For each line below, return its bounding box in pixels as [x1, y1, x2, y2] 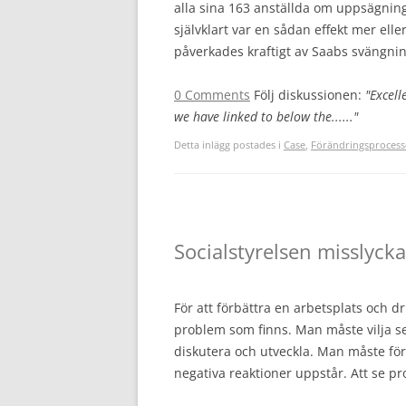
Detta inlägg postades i [174, 138, 284, 151]
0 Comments [174, 86, 250, 103]
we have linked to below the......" [174, 108, 358, 125]
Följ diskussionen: [254, 86, 365, 103]
